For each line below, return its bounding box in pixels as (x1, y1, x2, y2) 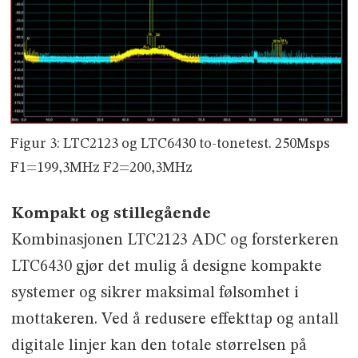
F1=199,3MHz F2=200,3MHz (10, 160, 193, 175)
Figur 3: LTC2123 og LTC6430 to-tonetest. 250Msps (10, 136, 331, 151)
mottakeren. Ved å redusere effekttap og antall (10, 311, 339, 328)
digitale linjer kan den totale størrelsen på (10, 337, 307, 354)
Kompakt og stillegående (10, 205, 211, 222)
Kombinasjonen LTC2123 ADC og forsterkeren (10, 232, 339, 249)
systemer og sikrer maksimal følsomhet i (10, 284, 299, 301)
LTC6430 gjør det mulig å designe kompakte (10, 258, 322, 275)
